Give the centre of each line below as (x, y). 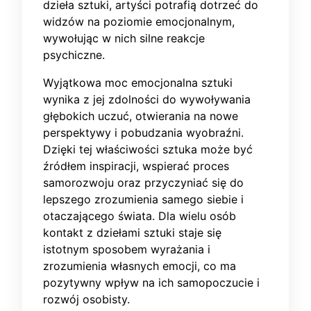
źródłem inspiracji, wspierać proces (136, 166)
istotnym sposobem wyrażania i (127, 250)
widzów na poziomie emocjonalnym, (139, 22)
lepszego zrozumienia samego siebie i (143, 200)
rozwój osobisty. (86, 300)
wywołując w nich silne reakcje (124, 39)
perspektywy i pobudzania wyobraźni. (143, 133)
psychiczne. (74, 55)
